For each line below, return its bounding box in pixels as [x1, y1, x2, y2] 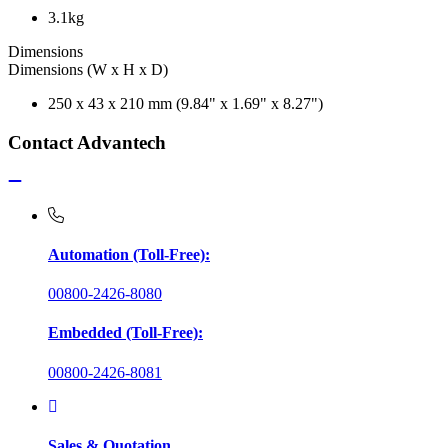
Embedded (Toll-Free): [48, 324, 203, 342]
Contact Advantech [8, 131, 166, 153]
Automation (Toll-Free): [48, 245, 210, 263]
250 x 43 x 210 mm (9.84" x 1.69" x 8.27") [48, 95, 323, 113]
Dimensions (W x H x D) [8, 61, 168, 79]
